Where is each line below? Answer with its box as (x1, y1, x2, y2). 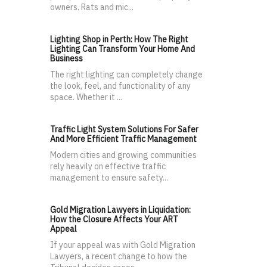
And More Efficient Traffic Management (50, 133, 197, 145)
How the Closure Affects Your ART (50, 214, 178, 225)
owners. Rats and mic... (50, 2, 133, 13)
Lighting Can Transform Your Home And (50, 44, 195, 55)
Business (50, 53, 83, 64)
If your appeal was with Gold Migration (50, 240, 195, 251)
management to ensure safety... (50, 172, 168, 184)
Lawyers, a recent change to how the (50, 251, 187, 262)
